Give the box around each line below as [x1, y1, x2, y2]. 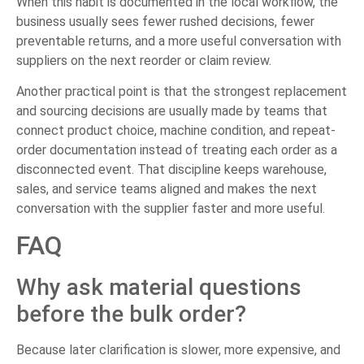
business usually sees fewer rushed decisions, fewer [16, 13, 314, 29]
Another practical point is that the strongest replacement [16, 84, 347, 100]
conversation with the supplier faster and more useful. [16, 201, 325, 217]
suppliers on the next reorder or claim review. [16, 52, 271, 68]
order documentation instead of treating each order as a [16, 142, 337, 158]
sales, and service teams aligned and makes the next [16, 181, 317, 197]
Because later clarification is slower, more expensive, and [16, 342, 340, 358]
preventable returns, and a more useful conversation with [16, 32, 341, 49]
